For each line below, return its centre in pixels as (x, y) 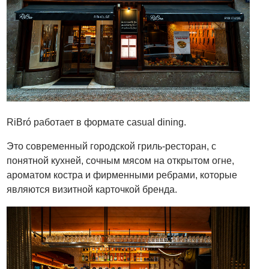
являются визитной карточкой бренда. (92, 190)
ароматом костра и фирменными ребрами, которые (122, 175)
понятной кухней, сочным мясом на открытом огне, (121, 161)
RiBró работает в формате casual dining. (97, 122)
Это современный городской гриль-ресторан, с (112, 147)
